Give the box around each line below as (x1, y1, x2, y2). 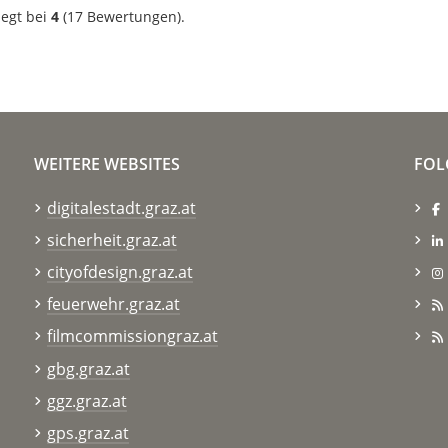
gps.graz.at (46, 421, 129, 444)
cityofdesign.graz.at (46, 260, 193, 283)
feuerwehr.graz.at (46, 293, 180, 316)
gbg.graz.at (46, 357, 130, 380)
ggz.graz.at (46, 389, 127, 412)
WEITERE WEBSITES (34, 152, 180, 175)
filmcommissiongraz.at (46, 325, 218, 348)
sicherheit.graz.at (46, 228, 177, 251)
